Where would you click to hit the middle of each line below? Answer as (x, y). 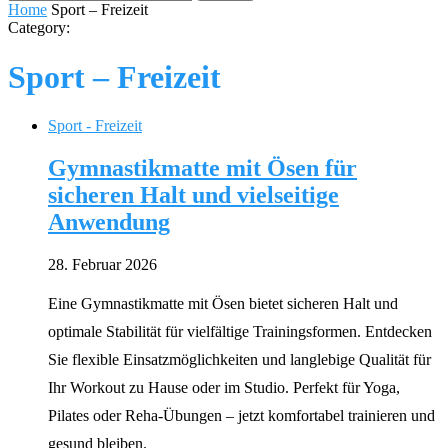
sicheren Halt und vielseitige (193, 194)
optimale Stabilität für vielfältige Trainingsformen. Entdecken (240, 331)
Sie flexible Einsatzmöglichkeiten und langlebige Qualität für (239, 359)
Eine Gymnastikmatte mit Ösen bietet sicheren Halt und (223, 303)
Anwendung (109, 221)
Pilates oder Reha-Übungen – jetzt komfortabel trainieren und (241, 415)
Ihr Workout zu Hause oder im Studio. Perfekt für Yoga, (224, 387)
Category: (39, 28)
